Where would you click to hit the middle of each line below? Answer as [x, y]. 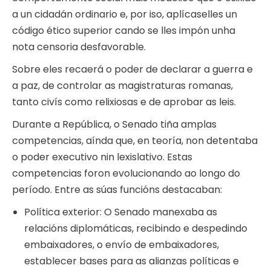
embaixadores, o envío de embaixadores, [122, 245]
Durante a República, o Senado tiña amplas [114, 125]
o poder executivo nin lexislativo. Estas [102, 157]
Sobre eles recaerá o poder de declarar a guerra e [132, 70]
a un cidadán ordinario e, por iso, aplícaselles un [125, 15]
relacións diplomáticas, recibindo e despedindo [136, 229]
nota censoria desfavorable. [79, 47]
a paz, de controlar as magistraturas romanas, [122, 86]
